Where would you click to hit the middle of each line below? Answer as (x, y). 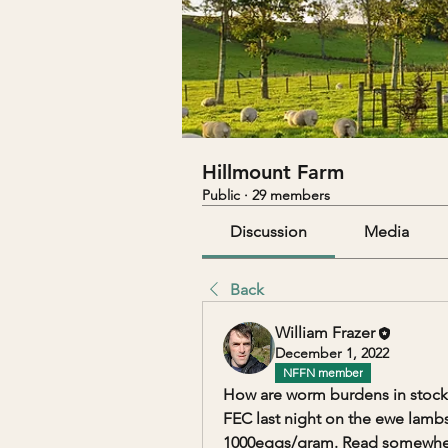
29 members (291, 194)
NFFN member (323, 372)
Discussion (269, 231)
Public (221, 194)
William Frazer (325, 332)
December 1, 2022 (332, 352)
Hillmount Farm (273, 171)
